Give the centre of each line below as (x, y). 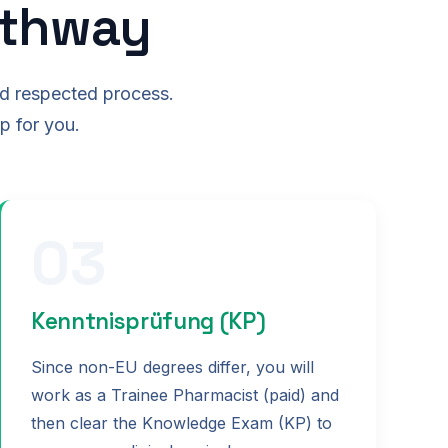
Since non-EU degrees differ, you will (172, 366)
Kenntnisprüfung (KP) (148, 322)
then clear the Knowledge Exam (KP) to (181, 422)
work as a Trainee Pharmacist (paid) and (185, 394)
